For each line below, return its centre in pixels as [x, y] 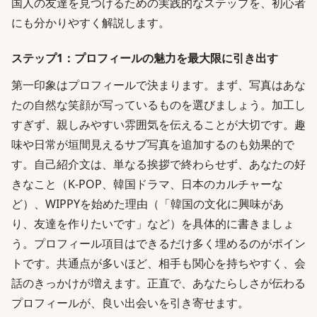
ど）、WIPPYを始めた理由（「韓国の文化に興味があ [148, 204]
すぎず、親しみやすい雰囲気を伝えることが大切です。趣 [158, 125]
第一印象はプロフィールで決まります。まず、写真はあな [158, 85]
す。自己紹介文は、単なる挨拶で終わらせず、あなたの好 [158, 164]
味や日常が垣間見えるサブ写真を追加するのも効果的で [153, 144]
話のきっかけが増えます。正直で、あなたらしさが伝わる [158, 283]
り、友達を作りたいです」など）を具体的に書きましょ [153, 224]
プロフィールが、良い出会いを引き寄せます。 [130, 303]
